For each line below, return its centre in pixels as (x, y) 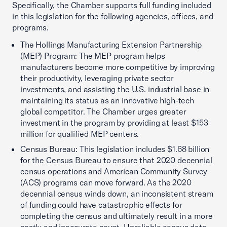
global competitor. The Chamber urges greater (103, 111)
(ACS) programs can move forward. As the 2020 (106, 182)
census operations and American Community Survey (114, 171)
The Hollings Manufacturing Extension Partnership (111, 45)
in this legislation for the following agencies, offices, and (113, 16)
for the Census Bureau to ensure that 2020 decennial (116, 160)
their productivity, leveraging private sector (97, 78)
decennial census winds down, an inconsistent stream (117, 194)
